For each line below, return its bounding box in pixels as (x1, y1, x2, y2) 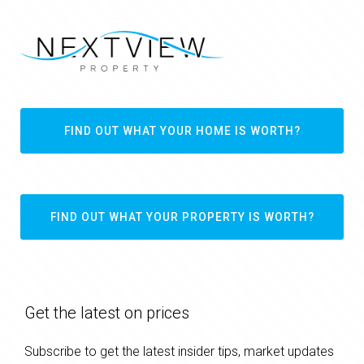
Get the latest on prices (24, 303, 189, 323)
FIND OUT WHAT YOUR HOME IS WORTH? (63, 124, 301, 138)
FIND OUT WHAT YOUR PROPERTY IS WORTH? (50, 210, 314, 224)
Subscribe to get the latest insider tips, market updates (24, 344, 334, 360)
